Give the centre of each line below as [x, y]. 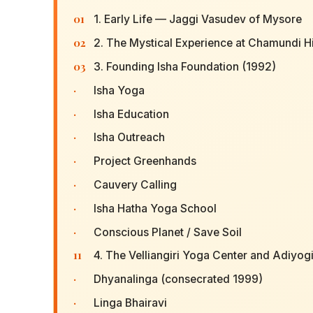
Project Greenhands [145, 161]
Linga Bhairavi [130, 303]
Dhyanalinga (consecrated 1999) [178, 279]
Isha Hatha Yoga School [155, 208]
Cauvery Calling [135, 184]
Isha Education [131, 114]
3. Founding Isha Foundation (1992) [184, 67]
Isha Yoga [119, 90]
